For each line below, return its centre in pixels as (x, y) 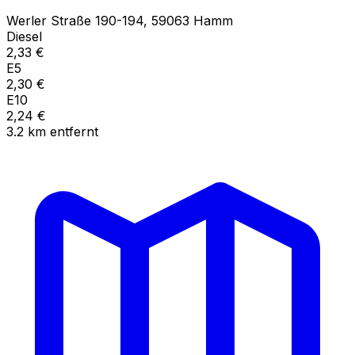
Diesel (24, 36)
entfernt (74, 131)
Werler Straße (49, 20)
